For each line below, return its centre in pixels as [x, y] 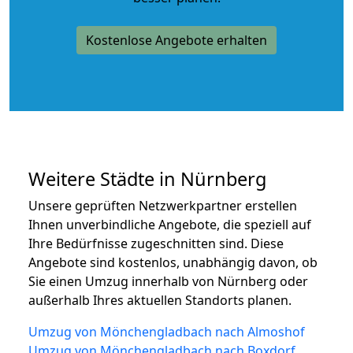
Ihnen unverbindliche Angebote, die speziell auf [170, 224]
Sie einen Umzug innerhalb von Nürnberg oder [168, 281]
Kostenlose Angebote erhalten [176, 40]
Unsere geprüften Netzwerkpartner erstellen [163, 205]
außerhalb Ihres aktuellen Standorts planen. [160, 300]
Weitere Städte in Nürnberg [147, 178]
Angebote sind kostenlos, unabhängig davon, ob [173, 262]
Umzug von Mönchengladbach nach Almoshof [167, 331]
